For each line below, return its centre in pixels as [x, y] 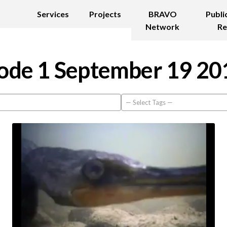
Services [53, 14]
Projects [105, 14]
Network [163, 27]
